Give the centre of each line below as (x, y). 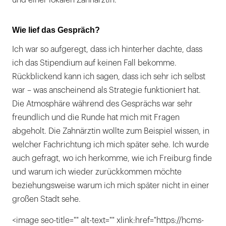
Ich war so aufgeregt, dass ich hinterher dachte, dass (107, 50)
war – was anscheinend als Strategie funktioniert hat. (106, 91)
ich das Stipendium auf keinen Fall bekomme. (94, 63)
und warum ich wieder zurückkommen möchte (97, 172)
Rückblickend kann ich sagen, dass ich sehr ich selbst (109, 77)
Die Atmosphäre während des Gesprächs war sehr (102, 104)
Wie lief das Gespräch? (56, 30)
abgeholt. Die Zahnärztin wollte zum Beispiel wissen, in (111, 131)
